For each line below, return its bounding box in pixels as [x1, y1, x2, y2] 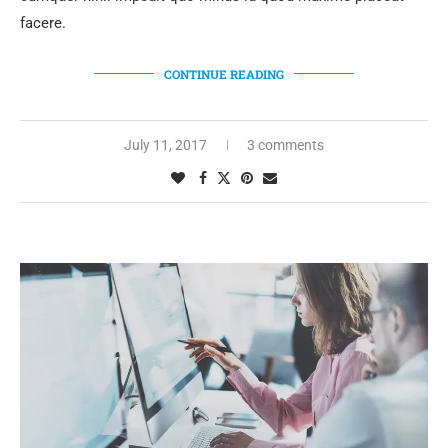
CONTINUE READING [164, 65, 284, 82]
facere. [20, 13, 66, 32]
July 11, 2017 [124, 136, 207, 153]
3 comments [247, 136, 324, 153]
